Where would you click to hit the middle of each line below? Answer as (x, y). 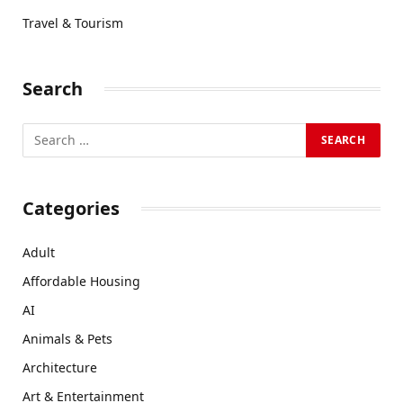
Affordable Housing (81, 281)
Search (53, 88)
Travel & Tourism (73, 22)
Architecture (60, 367)
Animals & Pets (67, 338)
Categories (71, 208)
